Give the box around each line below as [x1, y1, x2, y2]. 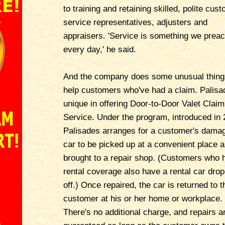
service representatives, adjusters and [63, 17, 207, 27]
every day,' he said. [63, 44, 136, 54]
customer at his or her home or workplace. [63, 193, 222, 203]
